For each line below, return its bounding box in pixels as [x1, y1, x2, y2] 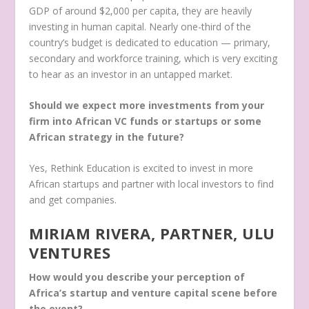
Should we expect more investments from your [29, 98, 265, 112]
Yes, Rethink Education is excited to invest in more [29, 161, 254, 175]
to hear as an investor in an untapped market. [29, 67, 233, 81]
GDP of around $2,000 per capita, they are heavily [29, 3, 252, 17]
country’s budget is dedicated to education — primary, [29, 35, 271, 49]
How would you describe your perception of [29, 270, 246, 283]
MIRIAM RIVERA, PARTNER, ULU [29, 222, 275, 243]
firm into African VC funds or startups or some [29, 114, 262, 128]
